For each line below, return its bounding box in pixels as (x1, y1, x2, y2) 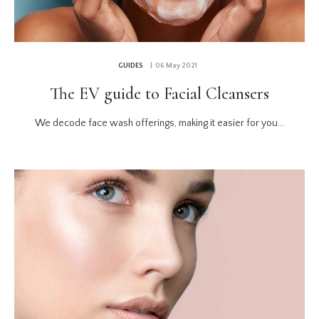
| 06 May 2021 (147, 61, 197, 70)
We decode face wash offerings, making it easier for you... (35, 117, 284, 129)
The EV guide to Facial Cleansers (50, 83, 269, 104)
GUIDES (117, 61, 143, 70)
